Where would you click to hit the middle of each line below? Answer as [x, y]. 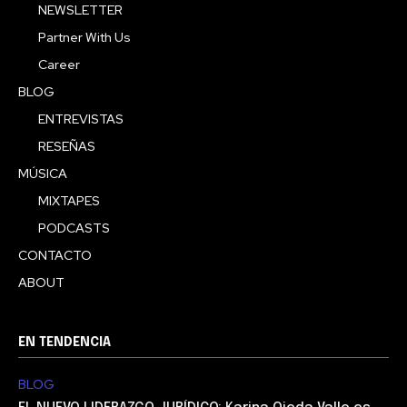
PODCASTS [74, 228]
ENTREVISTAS [81, 119]
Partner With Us [84, 37]
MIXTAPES [69, 200]
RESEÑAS [67, 146]
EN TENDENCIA [65, 342]
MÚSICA [43, 173]
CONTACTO [55, 255]
